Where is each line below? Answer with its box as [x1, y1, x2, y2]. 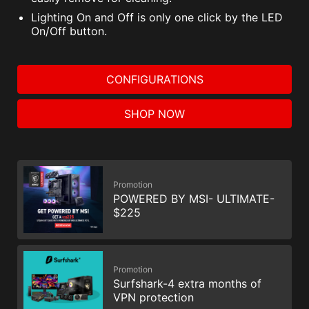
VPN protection [113, 290, 194, 304]
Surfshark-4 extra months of [113, 276, 261, 290]
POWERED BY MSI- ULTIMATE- [113, 192, 275, 206]
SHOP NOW [124, 107, 185, 121]
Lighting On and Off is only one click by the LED [31, 10, 283, 24]
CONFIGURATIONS [106, 72, 203, 86]
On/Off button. [31, 24, 107, 38]
